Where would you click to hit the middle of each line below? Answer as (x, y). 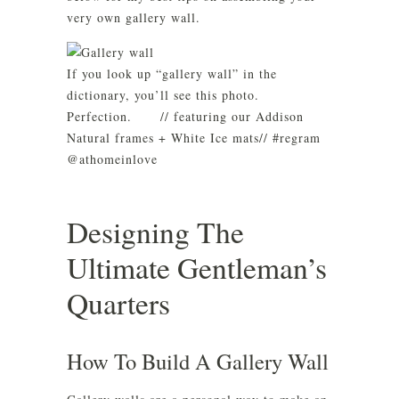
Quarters (118, 303)
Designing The (155, 232)
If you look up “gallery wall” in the (172, 73)
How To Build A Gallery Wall (198, 361)
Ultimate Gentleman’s (197, 267)
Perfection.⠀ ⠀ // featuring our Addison (185, 116)
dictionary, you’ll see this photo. (163, 95)
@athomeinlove (112, 159)
